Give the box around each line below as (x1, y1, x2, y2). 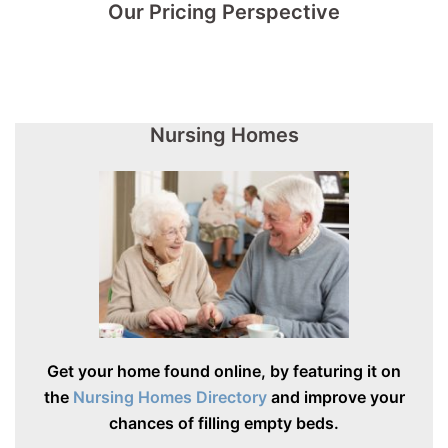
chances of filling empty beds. (109, 413, 339, 434)
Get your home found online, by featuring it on (47, 361, 401, 382)
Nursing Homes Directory (72, 387, 267, 408)
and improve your (266, 387, 405, 408)
